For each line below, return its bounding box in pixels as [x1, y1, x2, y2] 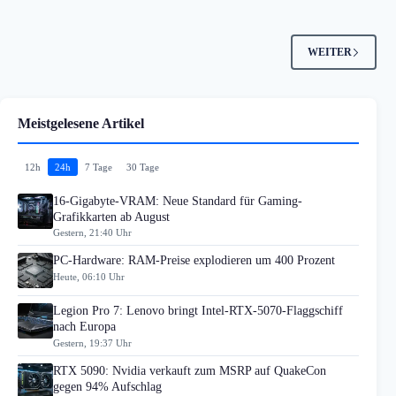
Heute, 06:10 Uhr [53, 270, 125, 282]
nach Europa [53, 320, 116, 334]
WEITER [307, 45, 352, 58]
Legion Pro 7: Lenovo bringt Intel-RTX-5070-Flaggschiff [53, 304, 343, 318]
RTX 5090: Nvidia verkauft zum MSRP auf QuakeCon [53, 363, 326, 377]
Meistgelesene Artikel [18, 116, 144, 132]
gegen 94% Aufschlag [53, 379, 162, 393]
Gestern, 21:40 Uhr [53, 227, 132, 239]
